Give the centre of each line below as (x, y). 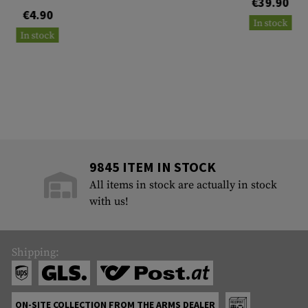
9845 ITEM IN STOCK (153, 167)
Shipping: (35, 253)
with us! (109, 202)
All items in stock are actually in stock (184, 185)
